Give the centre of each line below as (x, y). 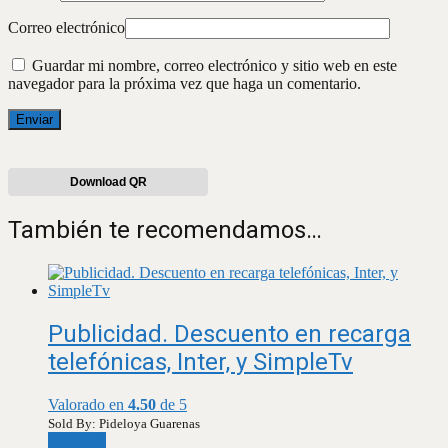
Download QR (108, 182)
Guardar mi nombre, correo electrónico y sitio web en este (214, 66)
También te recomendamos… (165, 230)
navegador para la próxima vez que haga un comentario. (184, 84)
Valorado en (88, 405)
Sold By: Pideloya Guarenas (124, 424)
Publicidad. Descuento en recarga (229, 334)
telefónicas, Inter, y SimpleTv (200, 362)
